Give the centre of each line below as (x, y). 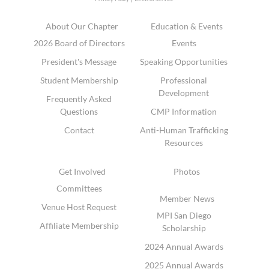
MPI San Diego (184, 216)
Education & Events (187, 26)
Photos (187, 172)
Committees (79, 189)
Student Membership (79, 80)
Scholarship (184, 228)
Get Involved (82, 172)
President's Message (79, 62)
